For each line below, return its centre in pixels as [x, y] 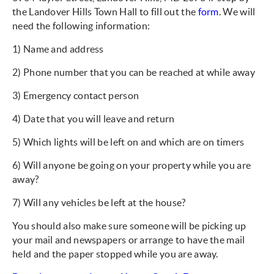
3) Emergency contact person [76, 95]
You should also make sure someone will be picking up [129, 226]
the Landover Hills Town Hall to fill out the [105, 12]
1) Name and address [58, 49]
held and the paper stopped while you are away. [115, 254]
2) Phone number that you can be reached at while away [134, 72]
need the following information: [81, 26]
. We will [237, 12]
